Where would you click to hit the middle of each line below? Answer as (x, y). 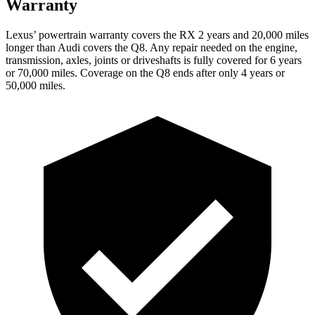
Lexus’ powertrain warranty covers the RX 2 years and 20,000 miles (157, 34)
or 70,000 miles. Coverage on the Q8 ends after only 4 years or (145, 72)
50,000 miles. (36, 85)
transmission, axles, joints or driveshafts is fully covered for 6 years (154, 60)
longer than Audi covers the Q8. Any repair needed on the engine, (152, 47)
